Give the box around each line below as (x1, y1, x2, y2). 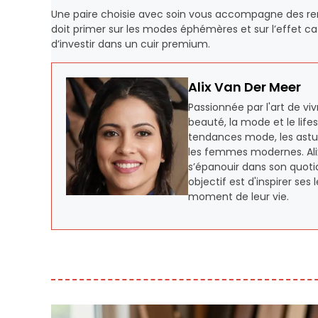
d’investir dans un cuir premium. (51, 37, 210, 51)
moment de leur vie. (187, 190, 289, 204)
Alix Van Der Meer (187, 78, 301, 96)
